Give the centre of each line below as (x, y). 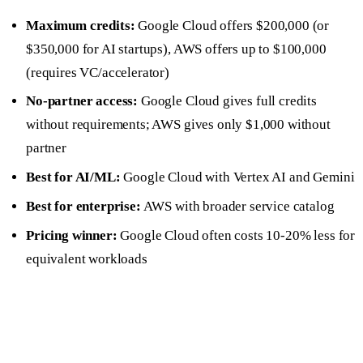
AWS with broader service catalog (237, 206)
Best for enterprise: (83, 206)
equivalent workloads (87, 258)
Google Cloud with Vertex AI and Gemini (237, 177)
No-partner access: (82, 101)
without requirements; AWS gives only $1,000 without (178, 125)
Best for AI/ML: (73, 177)
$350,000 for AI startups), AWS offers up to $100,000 (176, 49)
